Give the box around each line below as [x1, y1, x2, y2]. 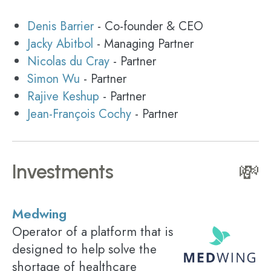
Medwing [12, 204, 67, 223]
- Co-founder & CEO [94, 18, 203, 35]
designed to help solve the [12, 240, 157, 258]
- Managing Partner [93, 35, 194, 53]
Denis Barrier [27, 18, 94, 35]
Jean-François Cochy [27, 105, 131, 123]
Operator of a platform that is [12, 223, 173, 241]
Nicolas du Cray [27, 53, 109, 70]
